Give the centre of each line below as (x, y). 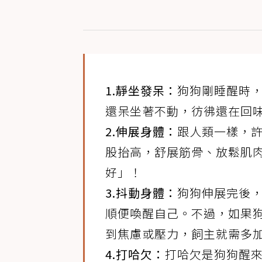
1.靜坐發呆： (141, 90)
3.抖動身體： (141, 193)
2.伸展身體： (141, 131)
